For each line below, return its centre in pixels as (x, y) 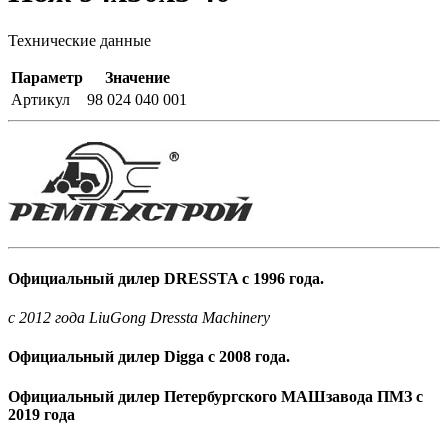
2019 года (41, 414)
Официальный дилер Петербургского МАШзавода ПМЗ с (215, 396)
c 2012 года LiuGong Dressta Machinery (139, 318)
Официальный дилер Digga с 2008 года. (149, 357)
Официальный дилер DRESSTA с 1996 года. (166, 278)
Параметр (47, 77)
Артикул (40, 99)
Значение (137, 77)
